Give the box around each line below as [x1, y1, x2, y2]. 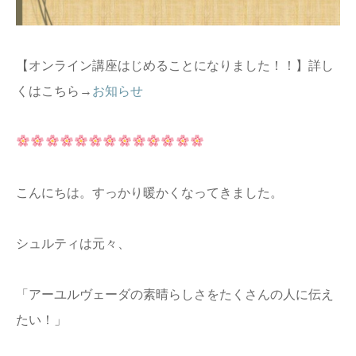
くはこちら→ [16, 83, 92, 98]
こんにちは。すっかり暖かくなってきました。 [16, 185, 283, 199]
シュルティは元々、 [16, 236, 130, 250]
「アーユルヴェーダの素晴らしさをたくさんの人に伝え [16, 287, 334, 301]
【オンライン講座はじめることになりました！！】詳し [16, 58, 334, 72]
